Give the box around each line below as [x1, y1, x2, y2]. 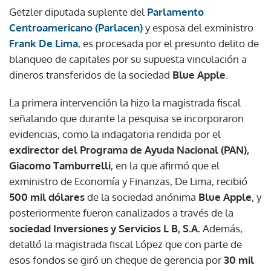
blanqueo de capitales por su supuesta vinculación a [9, 53, 247, 66]
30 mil [224, 253, 254, 267]
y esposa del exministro [143, 21, 253, 34]
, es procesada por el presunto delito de [78, 37, 259, 50]
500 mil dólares [9, 191, 85, 204]
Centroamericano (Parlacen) [9, 21, 143, 34]
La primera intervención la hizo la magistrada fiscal [9, 96, 241, 109]
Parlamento [147, 5, 204, 19]
